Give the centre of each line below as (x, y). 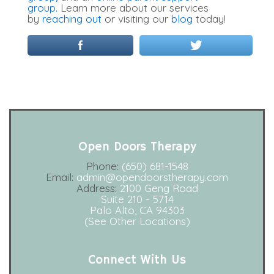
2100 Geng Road (159, 188)
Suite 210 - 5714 (137, 199)
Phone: (104, 166)
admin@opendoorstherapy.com (152, 177)
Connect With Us (137, 261)
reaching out (72, 19)
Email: (61, 177)
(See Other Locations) (137, 221)
